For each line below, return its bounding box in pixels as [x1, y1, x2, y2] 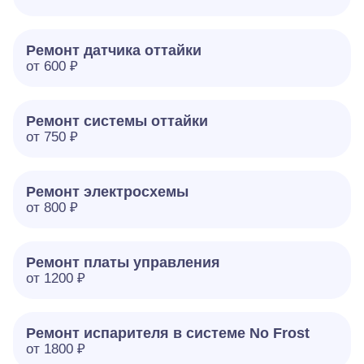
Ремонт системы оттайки [26, 113, 208, 129]
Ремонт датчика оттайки [26, 42, 201, 58]
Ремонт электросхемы [26, 184, 188, 200]
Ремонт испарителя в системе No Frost [26, 325, 310, 341]
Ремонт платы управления [26, 254, 220, 271]
